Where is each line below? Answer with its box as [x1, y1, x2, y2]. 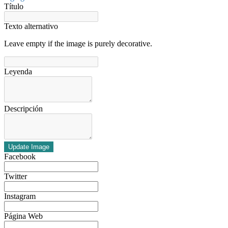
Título [4, 2, 23, 11]
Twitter [4, 172, 27, 181]
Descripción [4, 104, 43, 113]
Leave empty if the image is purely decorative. [4, 39, 152, 48]
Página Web [4, 211, 43, 220]
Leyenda [4, 67, 32, 76]
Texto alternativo [4, 21, 58, 31]
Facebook [4, 152, 36, 161]
